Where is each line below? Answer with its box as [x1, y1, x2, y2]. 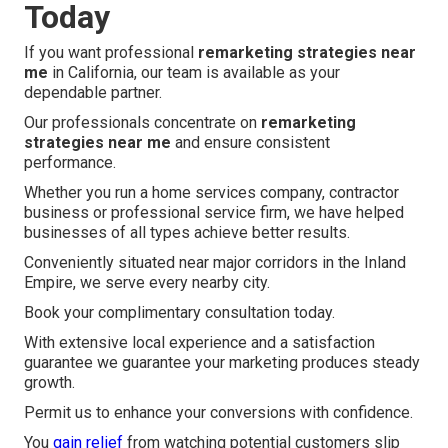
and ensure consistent [171, 133, 330, 153]
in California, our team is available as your [48, 63, 340, 83]
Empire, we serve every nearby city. [24, 273, 270, 293]
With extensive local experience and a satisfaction [24, 333, 375, 353]
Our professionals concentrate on [24, 113, 261, 133]
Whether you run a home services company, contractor [24, 183, 399, 203]
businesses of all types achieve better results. [24, 223, 350, 243]
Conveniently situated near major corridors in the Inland [24, 253, 406, 273]
